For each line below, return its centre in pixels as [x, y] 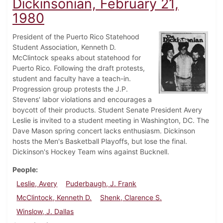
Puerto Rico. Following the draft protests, [79, 68]
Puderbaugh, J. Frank [101, 184]
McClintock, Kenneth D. [54, 198]
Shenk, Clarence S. [131, 198]
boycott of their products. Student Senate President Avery [107, 110]
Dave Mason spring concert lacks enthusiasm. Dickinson [104, 131]
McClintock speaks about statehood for [77, 58]
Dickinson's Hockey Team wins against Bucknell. [91, 152]
